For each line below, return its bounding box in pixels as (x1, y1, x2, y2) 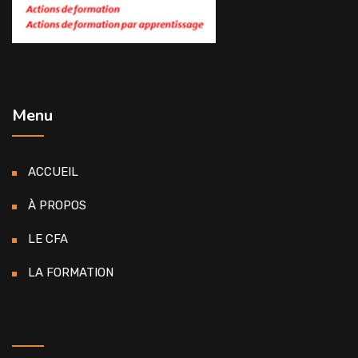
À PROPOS (28, 198, 86, 213)
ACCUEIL (28, 165, 78, 180)
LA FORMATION (28, 265, 113, 280)
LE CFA (28, 232, 68, 247)
